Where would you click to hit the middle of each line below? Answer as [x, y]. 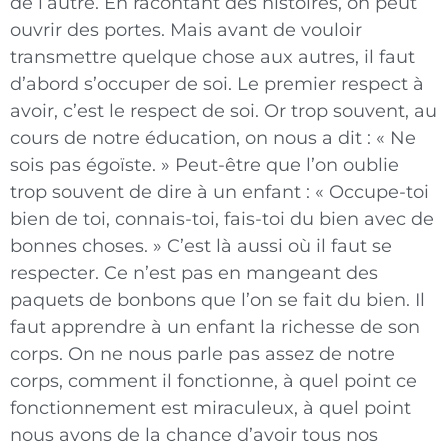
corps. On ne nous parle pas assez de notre [202, 354]
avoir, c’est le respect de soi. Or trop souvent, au [223, 111]
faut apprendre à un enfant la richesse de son [215, 327]
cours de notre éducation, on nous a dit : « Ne [213, 138]
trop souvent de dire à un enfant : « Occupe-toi [219, 192]
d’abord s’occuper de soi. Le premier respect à [217, 84]
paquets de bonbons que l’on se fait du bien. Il [217, 300]
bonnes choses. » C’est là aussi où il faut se [201, 246]
